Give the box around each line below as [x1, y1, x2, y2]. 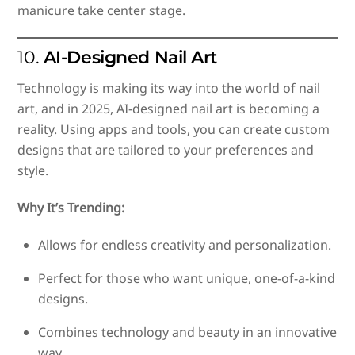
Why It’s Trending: [17, 198, 125, 216]
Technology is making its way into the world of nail [17, 79, 321, 97]
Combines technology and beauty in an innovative [38, 323, 337, 341]
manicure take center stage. [17, 2, 186, 20]
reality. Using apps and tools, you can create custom [17, 120, 330, 139]
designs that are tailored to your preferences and [17, 141, 315, 159]
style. [17, 162, 49, 180]
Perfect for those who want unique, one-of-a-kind [38, 269, 335, 287]
